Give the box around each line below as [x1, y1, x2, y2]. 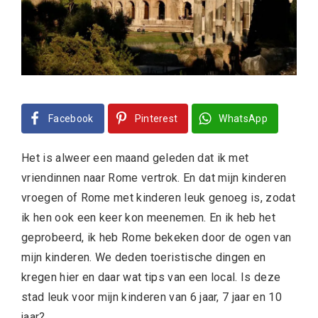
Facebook [48, 113, 94, 125]
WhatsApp [219, 113, 268, 125]
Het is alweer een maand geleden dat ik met [21, 151, 249, 165]
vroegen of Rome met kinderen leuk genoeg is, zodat [21, 191, 296, 205]
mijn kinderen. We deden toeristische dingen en [21, 251, 266, 265]
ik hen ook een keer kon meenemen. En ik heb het [21, 211, 276, 225]
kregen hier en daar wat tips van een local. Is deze [21, 270, 281, 285]
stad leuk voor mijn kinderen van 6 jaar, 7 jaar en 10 [21, 290, 282, 305]
